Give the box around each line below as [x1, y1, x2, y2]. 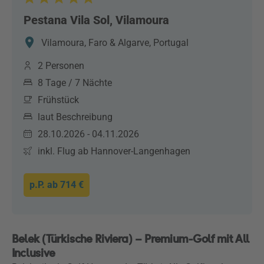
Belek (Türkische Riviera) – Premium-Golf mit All [12, 232, 249, 246]
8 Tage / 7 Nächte [38, 77, 112, 88]
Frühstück [38, 94, 79, 105]
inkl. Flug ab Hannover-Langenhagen [38, 146, 190, 157]
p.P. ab [29, 179, 60, 190]
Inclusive [12, 246, 55, 260]
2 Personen [38, 60, 84, 71]
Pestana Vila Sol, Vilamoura [24, 13, 169, 27]
